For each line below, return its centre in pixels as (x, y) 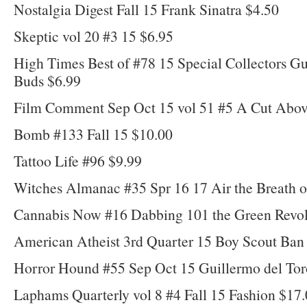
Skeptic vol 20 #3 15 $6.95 (94, 36)
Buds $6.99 (47, 80)
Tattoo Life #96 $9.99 (78, 160)
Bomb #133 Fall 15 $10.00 (93, 134)
